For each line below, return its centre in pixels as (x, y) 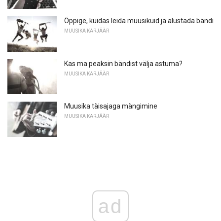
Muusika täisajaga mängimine (111, 106)
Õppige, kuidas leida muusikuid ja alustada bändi (139, 21)
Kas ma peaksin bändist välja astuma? (123, 63)
